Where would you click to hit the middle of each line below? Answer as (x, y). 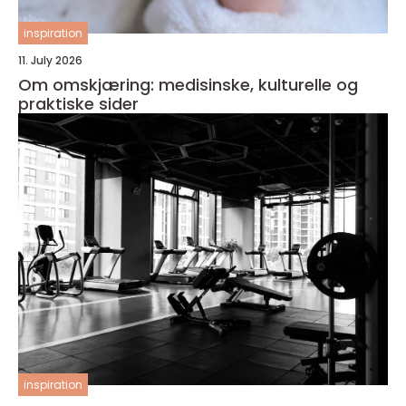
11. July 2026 (50, 60)
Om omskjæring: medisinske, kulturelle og (188, 85)
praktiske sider (78, 104)
